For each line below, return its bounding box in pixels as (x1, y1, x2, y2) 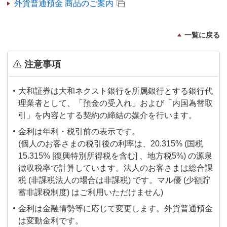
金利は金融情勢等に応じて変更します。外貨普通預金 (18, 204, 213, 213)
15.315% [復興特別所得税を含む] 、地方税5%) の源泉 (18, 152, 212, 160)
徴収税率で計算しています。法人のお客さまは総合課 (18, 164, 213, 172)
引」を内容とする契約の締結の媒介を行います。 (18, 111, 197, 120)
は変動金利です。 (18, 216, 83, 225)
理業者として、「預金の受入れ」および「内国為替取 (18, 99, 213, 107)
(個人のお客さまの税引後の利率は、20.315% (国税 (18, 139, 203, 148)
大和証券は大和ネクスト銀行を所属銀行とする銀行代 (18, 87, 213, 95)
